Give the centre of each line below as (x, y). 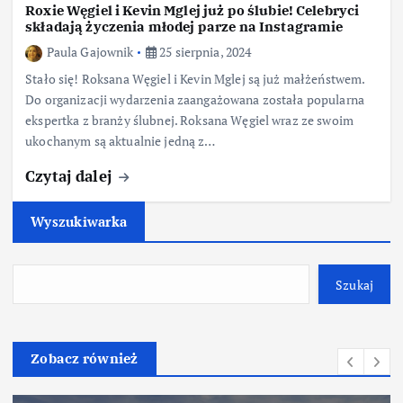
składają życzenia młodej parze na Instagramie (184, 27)
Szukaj (354, 284)
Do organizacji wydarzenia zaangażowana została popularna (195, 100)
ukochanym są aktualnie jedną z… (121, 141)
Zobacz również (85, 359)
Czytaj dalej (71, 176)
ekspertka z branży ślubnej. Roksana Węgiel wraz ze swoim (190, 121)
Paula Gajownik (90, 52)
